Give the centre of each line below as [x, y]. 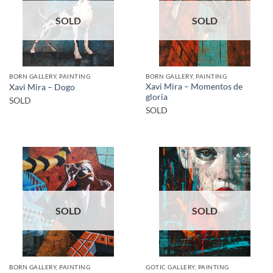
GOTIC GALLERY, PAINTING [187, 267]
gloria [157, 97]
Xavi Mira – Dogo [42, 87]
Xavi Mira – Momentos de [194, 87]
